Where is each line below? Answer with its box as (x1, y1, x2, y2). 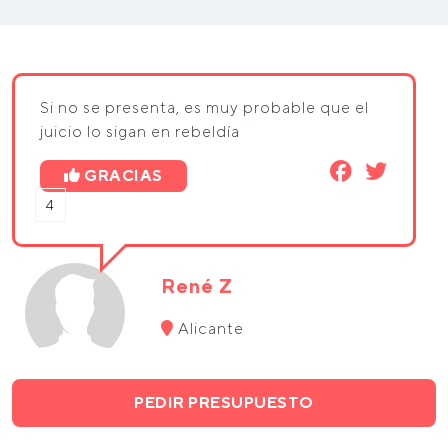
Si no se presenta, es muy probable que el (40, 98, 369, 117)
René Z (161, 274, 234, 297)
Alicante (174, 319, 245, 338)
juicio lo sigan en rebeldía (40, 122, 240, 141)
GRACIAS (84, 166, 163, 185)
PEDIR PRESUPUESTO (134, 393, 314, 412)
